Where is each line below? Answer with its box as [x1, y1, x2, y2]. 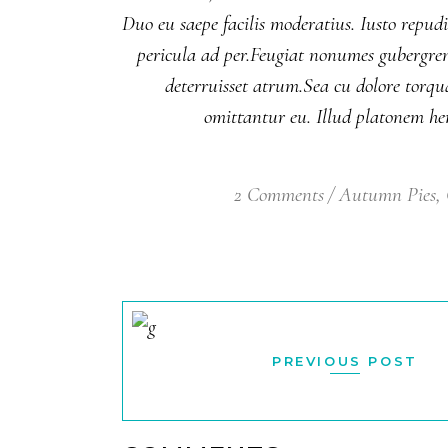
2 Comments [233, 182, 324, 207]
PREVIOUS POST [272, 353, 418, 369]
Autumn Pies [338, 182, 436, 207]
